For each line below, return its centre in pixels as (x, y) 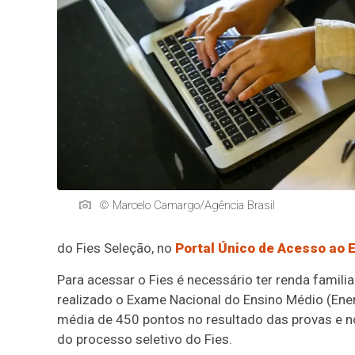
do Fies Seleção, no (116, 248)
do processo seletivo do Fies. (145, 339)
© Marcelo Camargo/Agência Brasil (187, 205)
